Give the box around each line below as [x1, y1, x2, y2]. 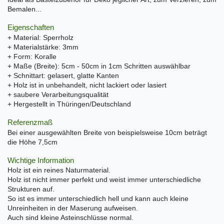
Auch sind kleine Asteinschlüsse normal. [7, 213, 133, 222]
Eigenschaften [7, 22, 54, 31]
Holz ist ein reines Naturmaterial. [7, 166, 110, 174]
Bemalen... [7, 4, 41, 13]
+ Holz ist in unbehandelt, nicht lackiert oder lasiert [7, 80, 166, 89]
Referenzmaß [7, 117, 52, 126]
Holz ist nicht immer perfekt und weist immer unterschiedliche [7, 175, 201, 184]
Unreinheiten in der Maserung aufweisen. [7, 204, 138, 212]
